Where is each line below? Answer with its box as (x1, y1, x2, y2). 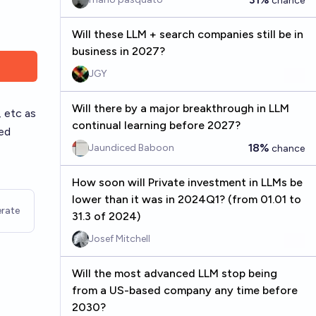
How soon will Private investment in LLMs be (71, 176, 303, 189)
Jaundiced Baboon (88, 142, 174, 154)
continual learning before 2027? (71, 119, 241, 132)
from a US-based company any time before (71, 284, 298, 297)
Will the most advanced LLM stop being (71, 267, 277, 280)
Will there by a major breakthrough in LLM (71, 102, 289, 115)
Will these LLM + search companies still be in (71, 28, 303, 41)
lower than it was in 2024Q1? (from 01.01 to (71, 193, 228, 206)
